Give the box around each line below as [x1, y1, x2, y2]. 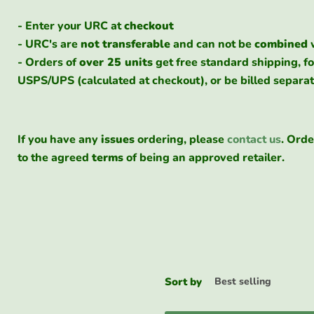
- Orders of [18, 55, 79, 70]
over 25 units [79, 55, 153, 70]
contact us [227, 132, 281, 147]
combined [254, 36, 308, 52]
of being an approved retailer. [126, 150, 285, 165]
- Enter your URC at [18, 18, 121, 34]
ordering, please [137, 132, 224, 147]
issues [101, 132, 135, 147]
